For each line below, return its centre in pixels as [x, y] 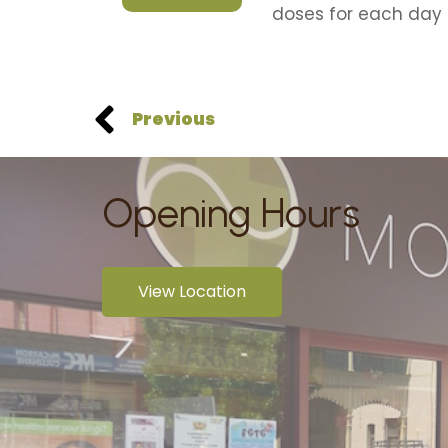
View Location [192, 291]
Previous [173, 119]
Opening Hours [231, 213]
